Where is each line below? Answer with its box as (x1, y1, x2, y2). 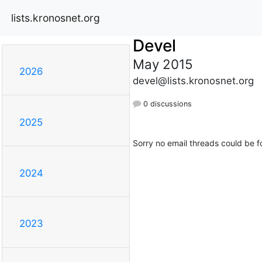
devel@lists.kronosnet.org (132, 74, 254, 87)
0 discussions (140, 99, 192, 108)
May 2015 (132, 56, 193, 72)
